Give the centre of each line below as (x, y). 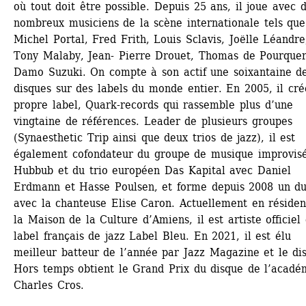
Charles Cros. (49, 285)
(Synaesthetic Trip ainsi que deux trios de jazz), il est (155, 137)
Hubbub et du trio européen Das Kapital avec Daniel (152, 170)
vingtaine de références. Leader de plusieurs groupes (153, 121)
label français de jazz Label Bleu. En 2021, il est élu (153, 236)
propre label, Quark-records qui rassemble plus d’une (153, 105)
